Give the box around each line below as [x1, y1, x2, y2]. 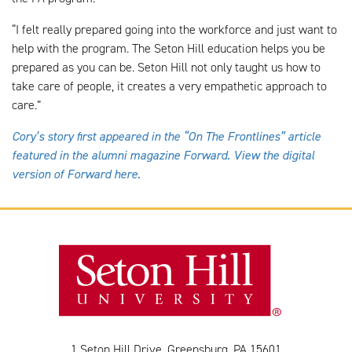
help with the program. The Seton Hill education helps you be [12, 40, 325, 57]
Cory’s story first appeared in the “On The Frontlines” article [12, 128, 321, 145]
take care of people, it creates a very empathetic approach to [12, 78, 327, 95]
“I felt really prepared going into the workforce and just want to [12, 21, 337, 38]
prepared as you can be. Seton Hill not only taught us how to [12, 59, 321, 76]
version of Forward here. [12, 166, 141, 183]
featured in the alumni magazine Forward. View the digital [12, 147, 314, 164]
